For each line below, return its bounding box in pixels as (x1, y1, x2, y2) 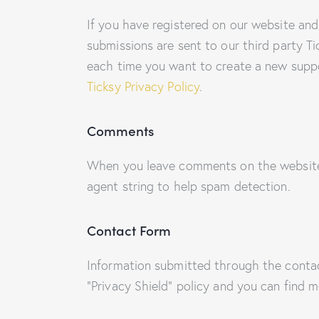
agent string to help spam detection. (87, 178, 291, 195)
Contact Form (87, 220, 171, 240)
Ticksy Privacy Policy (87, 78, 200, 95)
